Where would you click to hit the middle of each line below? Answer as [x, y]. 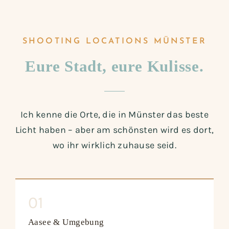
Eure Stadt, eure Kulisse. [114, 66]
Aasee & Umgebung [66, 222]
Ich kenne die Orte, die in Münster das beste [114, 114]
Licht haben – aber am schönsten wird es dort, [114, 130]
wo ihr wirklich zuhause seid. [114, 145]
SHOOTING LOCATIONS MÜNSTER [114, 41]
